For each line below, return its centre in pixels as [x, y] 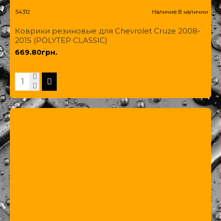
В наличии [193, 12]
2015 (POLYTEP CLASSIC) [61, 40]
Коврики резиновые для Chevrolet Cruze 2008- [108, 31]
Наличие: [165, 12]
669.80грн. [36, 52]
